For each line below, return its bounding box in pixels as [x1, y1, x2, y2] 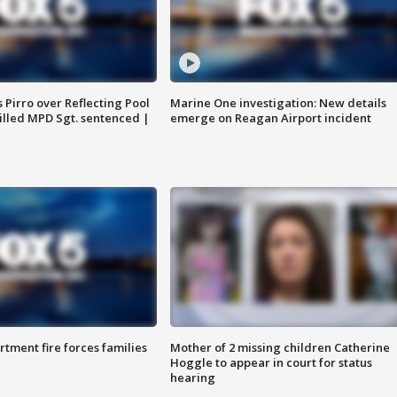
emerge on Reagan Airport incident [169, 110, 371, 127]
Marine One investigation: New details [169, 95, 386, 112]
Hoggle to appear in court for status [169, 354, 372, 371]
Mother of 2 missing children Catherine [169, 339, 390, 356]
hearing [169, 370, 215, 386]
